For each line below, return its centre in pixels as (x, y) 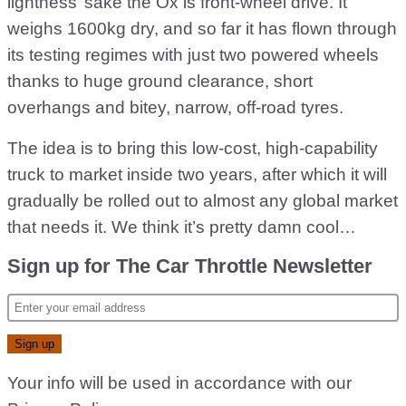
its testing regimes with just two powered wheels (193, 55)
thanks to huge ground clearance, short (160, 82)
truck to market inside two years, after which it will (197, 175)
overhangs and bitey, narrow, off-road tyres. (175, 108)
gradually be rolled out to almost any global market (203, 201)
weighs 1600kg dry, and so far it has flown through (202, 29)
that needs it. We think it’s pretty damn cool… (182, 227)
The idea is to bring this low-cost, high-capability (193, 149)
